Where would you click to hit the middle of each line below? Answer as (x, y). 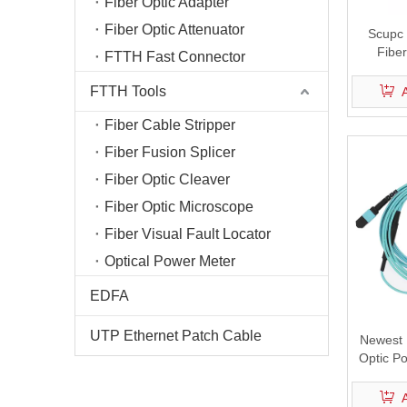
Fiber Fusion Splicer (170, 152)
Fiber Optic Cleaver (167, 179)
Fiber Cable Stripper (170, 125)
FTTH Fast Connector (175, 57)
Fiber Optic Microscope (179, 207)
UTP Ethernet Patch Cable (176, 336)
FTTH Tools (128, 91)
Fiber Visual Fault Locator (188, 234)
